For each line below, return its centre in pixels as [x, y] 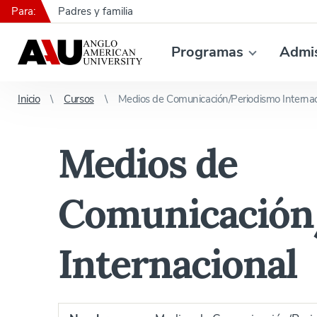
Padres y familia [96, 11]
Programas [207, 52]
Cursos [79, 99]
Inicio [29, 99]
